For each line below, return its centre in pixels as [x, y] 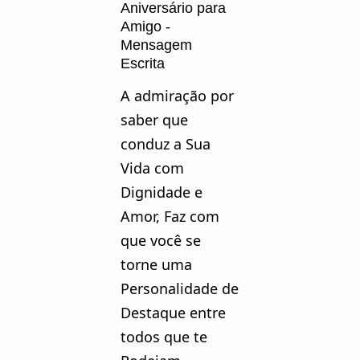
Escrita [145, 63]
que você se [161, 241]
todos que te [164, 337]
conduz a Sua [166, 144]
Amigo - [145, 26]
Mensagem [156, 45]
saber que [154, 120]
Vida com [152, 168]
